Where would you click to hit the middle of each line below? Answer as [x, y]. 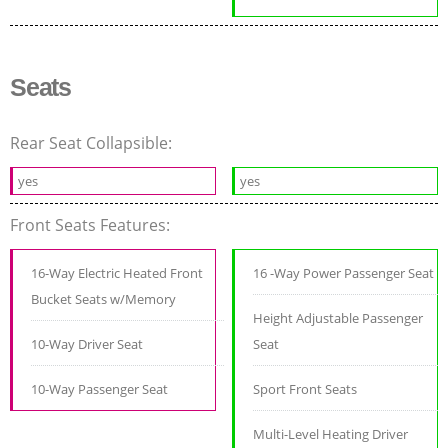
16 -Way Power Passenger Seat [344, 273]
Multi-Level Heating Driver [331, 434]
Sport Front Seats [305, 389]
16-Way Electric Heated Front [117, 273]
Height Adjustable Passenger [338, 318]
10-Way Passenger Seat [99, 389]
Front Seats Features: [92, 225]
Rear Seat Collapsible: [93, 143]
